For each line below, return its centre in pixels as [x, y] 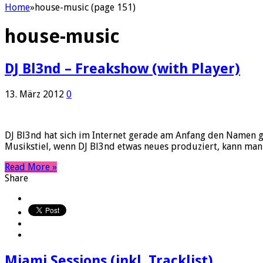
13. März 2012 [34, 94]
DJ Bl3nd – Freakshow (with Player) [122, 68]
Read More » [31, 167]
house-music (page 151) [85, 7]
